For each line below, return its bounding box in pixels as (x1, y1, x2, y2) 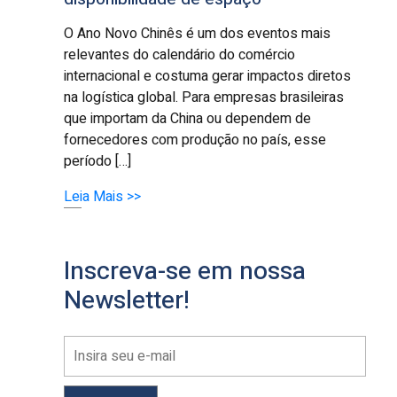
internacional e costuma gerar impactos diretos (64, 65, 352, 87)
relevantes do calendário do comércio (64, 43, 296, 66)
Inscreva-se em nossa (64, 253, 307, 290)
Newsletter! (64, 282, 191, 319)
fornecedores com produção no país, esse (64, 128, 327, 151)
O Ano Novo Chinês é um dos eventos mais (64, 22, 331, 44)
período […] (64, 150, 132, 172)
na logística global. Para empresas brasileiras (64, 86, 345, 108)
